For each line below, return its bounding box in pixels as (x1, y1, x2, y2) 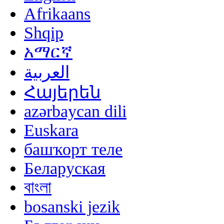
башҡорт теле (24, 139, 122, 158)
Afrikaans (24, 4, 90, 23)
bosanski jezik (24, 197, 120, 216)
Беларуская (24, 158, 105, 177)
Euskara (24, 120, 78, 139)
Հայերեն (24, 82, 101, 101)
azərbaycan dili (24, 101, 126, 120)
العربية (24, 62, 69, 81)
